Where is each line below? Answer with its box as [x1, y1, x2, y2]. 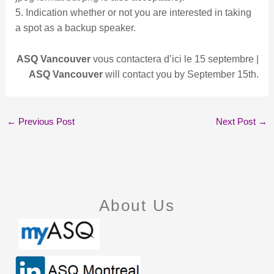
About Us [98, 196, 176, 215]
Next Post [216, 116, 259, 127]
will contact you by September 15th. [103, 68, 259, 80]
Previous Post [15, 116, 75, 127]
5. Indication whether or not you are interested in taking [15, 7, 251, 18]
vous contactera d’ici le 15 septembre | [91, 53, 259, 64]
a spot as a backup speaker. [15, 23, 136, 34]
